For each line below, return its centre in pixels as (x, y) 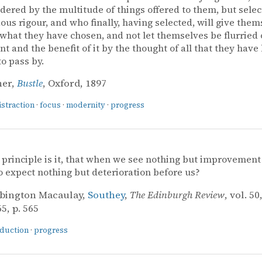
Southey (106, 195)
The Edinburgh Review (177, 195)
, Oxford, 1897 (75, 84)
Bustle (30, 84)
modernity (86, 105)
